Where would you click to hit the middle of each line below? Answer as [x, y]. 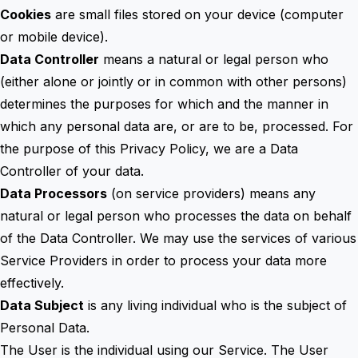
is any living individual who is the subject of [215, 305]
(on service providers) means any [211, 193]
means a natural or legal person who [214, 59]
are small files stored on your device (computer [197, 14]
